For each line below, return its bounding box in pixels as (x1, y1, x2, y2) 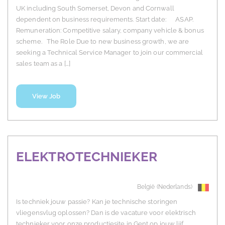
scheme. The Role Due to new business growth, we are (16, 38, 189, 46)
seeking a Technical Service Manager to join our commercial (16, 49, 203, 57)
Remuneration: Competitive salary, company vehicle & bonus (16, 27, 204, 35)
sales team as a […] (16, 60, 70, 68)
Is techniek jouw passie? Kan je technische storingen (16, 198, 178, 206)
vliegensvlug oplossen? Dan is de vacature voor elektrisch (16, 209, 196, 217)
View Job (32, 92, 61, 100)
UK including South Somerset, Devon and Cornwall (16, 5, 174, 13)
